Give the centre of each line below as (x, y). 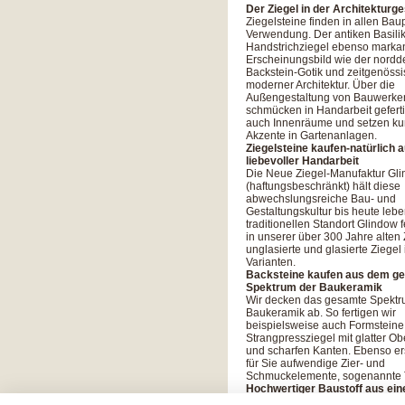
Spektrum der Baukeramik (314, 287)
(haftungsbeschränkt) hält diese (323, 186)
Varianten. (271, 262)
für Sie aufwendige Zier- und (316, 363)
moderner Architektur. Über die (320, 85)
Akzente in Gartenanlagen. (311, 136)
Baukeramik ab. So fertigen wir (321, 313)
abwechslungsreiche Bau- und (321, 199)
